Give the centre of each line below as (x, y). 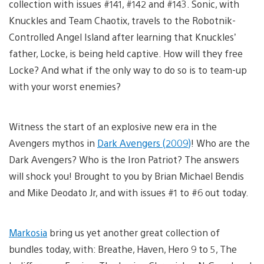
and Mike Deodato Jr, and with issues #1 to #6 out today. (129, 192)
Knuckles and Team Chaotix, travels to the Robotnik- (122, 20)
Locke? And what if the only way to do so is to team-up (128, 70)
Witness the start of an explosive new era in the (113, 126)
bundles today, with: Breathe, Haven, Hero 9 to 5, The (123, 249)
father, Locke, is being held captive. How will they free (126, 53)
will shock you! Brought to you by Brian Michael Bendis (126, 176)
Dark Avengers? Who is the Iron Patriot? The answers (124, 159)
